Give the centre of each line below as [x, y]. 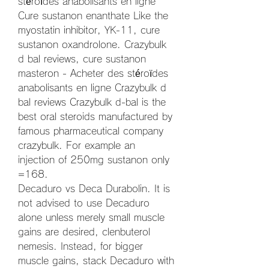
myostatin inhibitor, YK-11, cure [89, 30]
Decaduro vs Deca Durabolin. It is [94, 188]
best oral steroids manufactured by [95, 116]
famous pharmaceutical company [91, 131]
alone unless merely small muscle [91, 217]
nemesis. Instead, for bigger [80, 246]
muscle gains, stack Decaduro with [96, 260]
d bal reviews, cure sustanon [82, 59]
